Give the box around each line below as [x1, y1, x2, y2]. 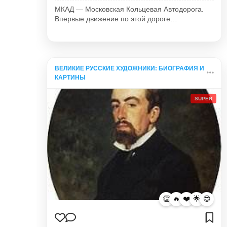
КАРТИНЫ [55, 73, 86, 81]
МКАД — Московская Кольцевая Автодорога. [55, 5, 204, 13]
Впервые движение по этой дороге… [55, 15, 178, 23]
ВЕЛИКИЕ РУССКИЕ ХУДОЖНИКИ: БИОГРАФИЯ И [55, 64, 205, 72]
